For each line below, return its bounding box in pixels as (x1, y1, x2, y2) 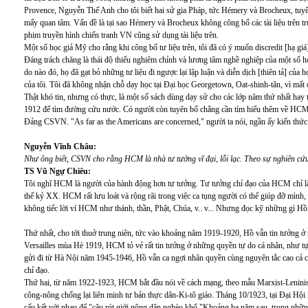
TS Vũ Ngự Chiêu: (24, 166, 91, 176)
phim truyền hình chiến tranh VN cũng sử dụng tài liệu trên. (24, 30, 219, 40)
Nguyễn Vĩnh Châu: (24, 142, 96, 151)
